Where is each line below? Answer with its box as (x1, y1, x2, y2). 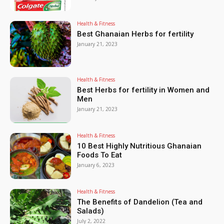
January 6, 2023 (77, 161, 115, 169)
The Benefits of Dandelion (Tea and (77, 197, 203, 206)
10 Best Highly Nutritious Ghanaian (77, 141, 202, 151)
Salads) (77, 206, 104, 215)
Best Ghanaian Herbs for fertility (77, 29, 194, 39)
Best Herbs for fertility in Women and (77, 85, 210, 95)
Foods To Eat (77, 150, 122, 160)
